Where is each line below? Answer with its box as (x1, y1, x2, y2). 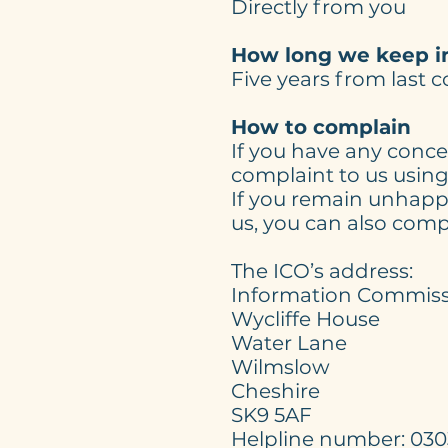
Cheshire (231, 379, 320, 403)
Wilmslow (231, 355, 330, 379)
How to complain (231, 115, 411, 139)
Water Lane (231, 331, 347, 355)
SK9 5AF (231, 403, 312, 427)
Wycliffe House (231, 307, 380, 331)
